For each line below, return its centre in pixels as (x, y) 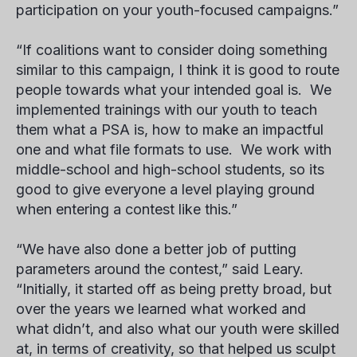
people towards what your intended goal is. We (174, 90)
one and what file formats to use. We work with (174, 149)
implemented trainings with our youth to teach (167, 110)
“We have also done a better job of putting (156, 249)
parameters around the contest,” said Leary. (160, 269)
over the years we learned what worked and (161, 309)
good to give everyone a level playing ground (165, 189)
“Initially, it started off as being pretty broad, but (174, 289)
